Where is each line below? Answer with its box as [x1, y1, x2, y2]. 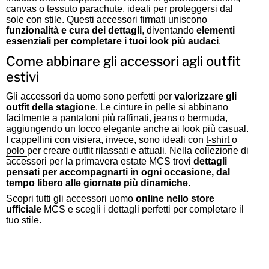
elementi [196, 25, 235, 36]
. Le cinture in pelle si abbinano [95, 102, 228, 113]
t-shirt [205, 134, 232, 145]
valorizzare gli [174, 91, 237, 102]
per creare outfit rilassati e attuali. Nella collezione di [26, 145, 249, 156]
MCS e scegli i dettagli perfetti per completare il [43, 204, 244, 215]
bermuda [187, 113, 225, 124]
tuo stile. [5, 215, 41, 226]
